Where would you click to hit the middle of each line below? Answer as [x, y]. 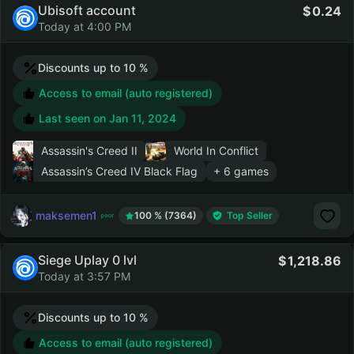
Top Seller [250, 215]
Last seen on [74, 118]
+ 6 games [241, 171]
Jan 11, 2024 [143, 118]
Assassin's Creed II [89, 151]
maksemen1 [66, 215]
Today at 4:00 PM [85, 26]
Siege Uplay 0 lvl [87, 260]
